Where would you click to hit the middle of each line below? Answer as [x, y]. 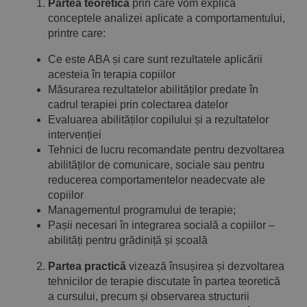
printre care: [77, 33]
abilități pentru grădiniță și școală [128, 240]
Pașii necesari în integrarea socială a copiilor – [161, 225]
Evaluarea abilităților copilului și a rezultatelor [158, 119]
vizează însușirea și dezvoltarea [205, 266]
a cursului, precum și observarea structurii [149, 296]
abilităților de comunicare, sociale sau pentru [156, 164]
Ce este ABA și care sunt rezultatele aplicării [155, 59]
